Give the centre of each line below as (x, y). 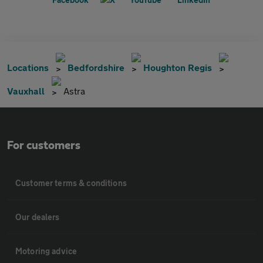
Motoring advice (46, 251)
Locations (28, 67)
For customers (44, 146)
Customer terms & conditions (71, 183)
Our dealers (38, 217)
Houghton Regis (178, 67)
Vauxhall (26, 91)
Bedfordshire (96, 67)
